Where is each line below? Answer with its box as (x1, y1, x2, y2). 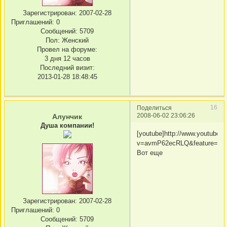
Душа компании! (40, 122, 94, 130)
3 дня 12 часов (44, 55, 90, 63)
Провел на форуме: (37, 46, 97, 54)
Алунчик (52, 112, 82, 121)
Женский (60, 36, 89, 45)
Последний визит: (40, 64, 95, 72)
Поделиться (137, 104, 172, 111)
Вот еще (137, 148, 163, 157)
